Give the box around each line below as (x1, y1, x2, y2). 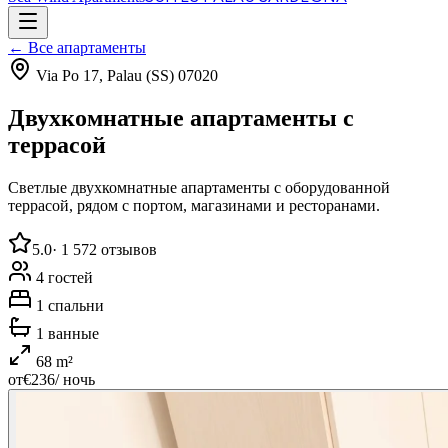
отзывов (101, 240, 157, 258)
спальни (48, 296, 104, 314)
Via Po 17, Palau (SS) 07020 (36, 67, 218, 84)
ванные (48, 324, 99, 342)
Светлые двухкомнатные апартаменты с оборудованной (8, 178, 390, 196)
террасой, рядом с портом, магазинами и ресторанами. (8, 196, 380, 214)
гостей (48, 268, 93, 286)
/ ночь (55, 370, 95, 388)
